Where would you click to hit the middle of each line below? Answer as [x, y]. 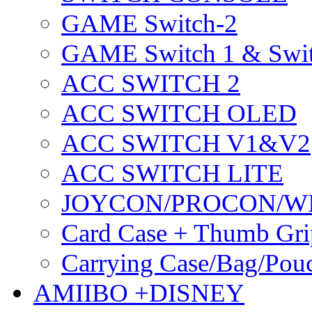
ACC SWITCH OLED [179, 114]
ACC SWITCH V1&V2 [186, 143]
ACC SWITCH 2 [151, 84]
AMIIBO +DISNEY [139, 293]
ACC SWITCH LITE [172, 173]
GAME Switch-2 [149, 24]
